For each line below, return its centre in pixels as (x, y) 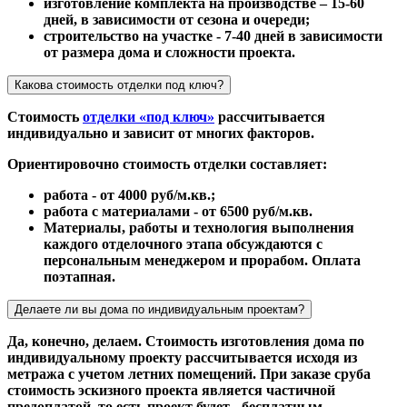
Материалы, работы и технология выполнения (199, 227)
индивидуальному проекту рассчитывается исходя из (182, 357)
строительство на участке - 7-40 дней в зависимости (213, 35)
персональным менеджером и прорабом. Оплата (202, 260)
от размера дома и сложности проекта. (169, 52)
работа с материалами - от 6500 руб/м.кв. (178, 211)
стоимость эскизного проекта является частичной (171, 390)
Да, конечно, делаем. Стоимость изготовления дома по (186, 341)
